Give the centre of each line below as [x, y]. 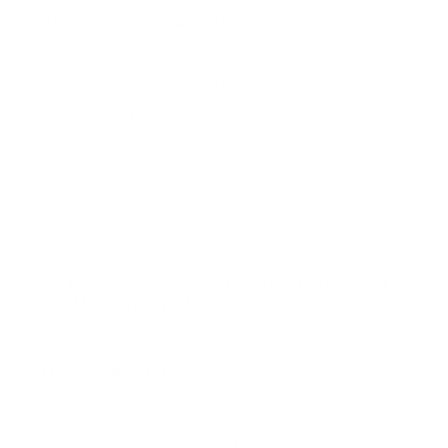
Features [60, 432]
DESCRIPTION [60, 241]
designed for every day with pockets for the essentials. [196, 304]
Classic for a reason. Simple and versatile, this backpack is [210, 285]
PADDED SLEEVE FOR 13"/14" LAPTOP [144, 56]
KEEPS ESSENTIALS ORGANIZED [123, 120]
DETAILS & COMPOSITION [100, 372]
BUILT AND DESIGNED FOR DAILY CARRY [151, 24]
